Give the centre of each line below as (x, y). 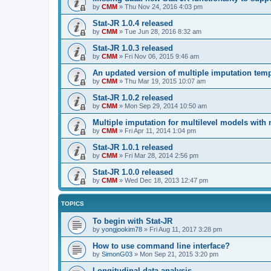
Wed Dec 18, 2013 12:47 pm (166, 180)
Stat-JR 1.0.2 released (133, 98)
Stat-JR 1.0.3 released (133, 48)
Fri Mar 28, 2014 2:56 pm (162, 155)
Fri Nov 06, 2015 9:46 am (162, 56)
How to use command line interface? (161, 246)
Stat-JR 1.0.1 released (133, 147)
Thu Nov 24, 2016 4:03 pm (164, 7)
